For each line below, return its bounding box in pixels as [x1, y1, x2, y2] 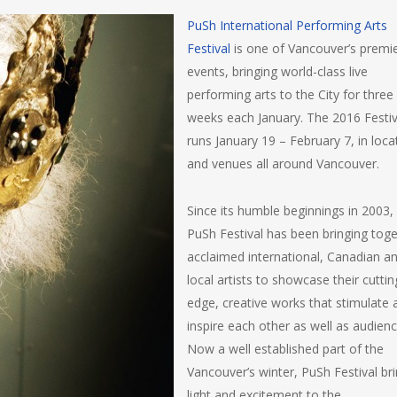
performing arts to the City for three [187, 86, 393, 103]
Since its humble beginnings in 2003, [187, 202, 393, 219]
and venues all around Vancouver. [187, 155, 379, 172]
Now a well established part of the [187, 340, 384, 357]
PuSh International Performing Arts [187, 17, 387, 34]
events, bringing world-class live [187, 63, 368, 80]
